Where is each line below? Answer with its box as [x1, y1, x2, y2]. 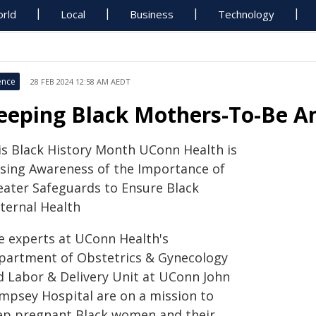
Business [130, 7, 174, 21]
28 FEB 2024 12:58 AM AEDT [30, 76, 130, 87]
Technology [218, 7, 275, 21]
